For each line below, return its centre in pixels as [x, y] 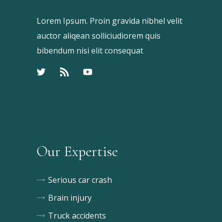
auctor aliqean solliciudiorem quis [99, 36]
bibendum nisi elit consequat [90, 51]
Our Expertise [77, 151]
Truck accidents [77, 216]
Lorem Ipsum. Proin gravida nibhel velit [110, 21]
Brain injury [70, 198]
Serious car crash [80, 180]
